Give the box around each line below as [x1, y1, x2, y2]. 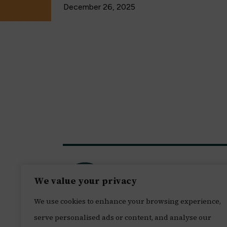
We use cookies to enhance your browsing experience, [34, 196, 221, 206]
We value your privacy [34, 174, 137, 187]
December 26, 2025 [63, 2, 135, 12]
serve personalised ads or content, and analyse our [34, 212, 211, 222]
